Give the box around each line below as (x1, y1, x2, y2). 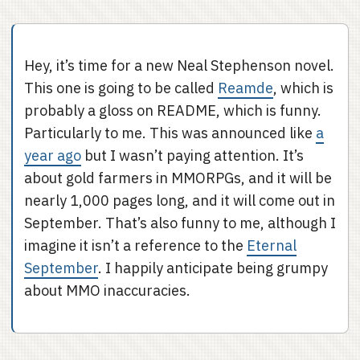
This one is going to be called (24, 79, 218, 97)
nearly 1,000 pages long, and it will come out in (24, 191, 335, 210)
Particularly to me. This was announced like (24, 124, 316, 142)
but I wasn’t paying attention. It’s (81, 146, 304, 165)
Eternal (247, 236, 297, 255)
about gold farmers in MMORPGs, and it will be (24, 169, 332, 187)
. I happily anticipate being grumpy (98, 259, 328, 277)
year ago (24, 146, 81, 165)
